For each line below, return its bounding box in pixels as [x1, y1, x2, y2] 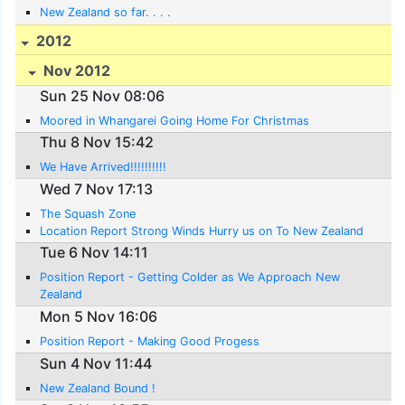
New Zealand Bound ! [40, 381, 156, 395]
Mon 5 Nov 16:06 [40, 307, 158, 326]
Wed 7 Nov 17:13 [40, 179, 154, 198]
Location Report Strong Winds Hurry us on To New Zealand [40, 223, 364, 238]
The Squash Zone [40, 206, 137, 221]
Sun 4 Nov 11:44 [40, 353, 153, 372]
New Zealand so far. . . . [40, 5, 172, 19]
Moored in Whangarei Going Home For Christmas [40, 113, 310, 127]
